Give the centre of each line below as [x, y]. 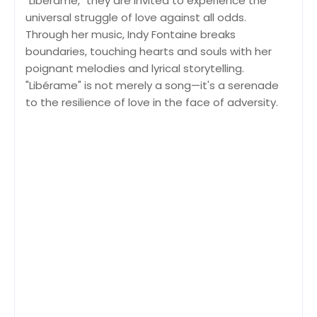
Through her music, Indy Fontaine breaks [131, 34]
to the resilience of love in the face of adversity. [152, 102]
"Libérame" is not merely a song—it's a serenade [152, 85]
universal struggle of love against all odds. [136, 17]
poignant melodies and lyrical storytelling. [135, 68]
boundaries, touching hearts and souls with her [149, 51]
